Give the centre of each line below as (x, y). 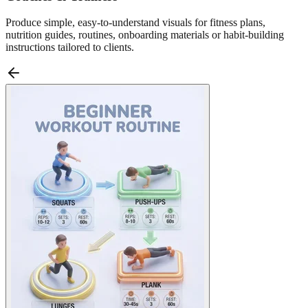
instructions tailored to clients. (70, 47)
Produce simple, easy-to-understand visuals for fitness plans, (135, 23)
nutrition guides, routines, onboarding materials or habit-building (145, 35)
